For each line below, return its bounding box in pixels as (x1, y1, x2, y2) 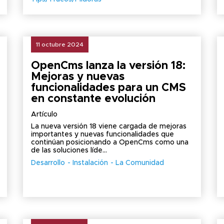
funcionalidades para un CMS (30, 82, 186, 93)
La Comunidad (115, 159, 164, 166)
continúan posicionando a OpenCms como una (30, 139, 188, 146)
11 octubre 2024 (35, 41, 83, 47)
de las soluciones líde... (30, 147, 107, 154)
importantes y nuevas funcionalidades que (30, 131, 174, 138)
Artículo (30, 111, 57, 118)
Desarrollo (30, 159, 65, 166)
